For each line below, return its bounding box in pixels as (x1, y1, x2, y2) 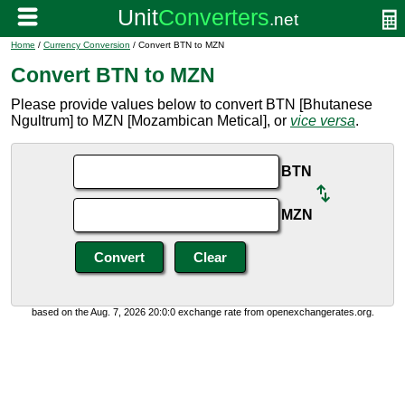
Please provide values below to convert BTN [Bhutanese (11, 97, 372, 112)
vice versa (290, 113, 355, 128)
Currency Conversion (43, 40, 130, 50)
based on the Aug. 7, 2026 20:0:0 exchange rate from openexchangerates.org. (31, 306, 374, 317)
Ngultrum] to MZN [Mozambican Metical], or (11, 113, 290, 128)
